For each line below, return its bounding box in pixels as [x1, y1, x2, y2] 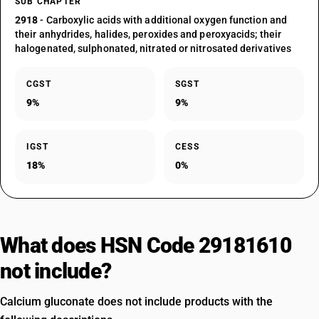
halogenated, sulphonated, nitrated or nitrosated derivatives [15, 43, 292, 54]
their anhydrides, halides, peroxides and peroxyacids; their [15, 28, 281, 40]
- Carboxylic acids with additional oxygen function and [38, 14, 287, 26]
